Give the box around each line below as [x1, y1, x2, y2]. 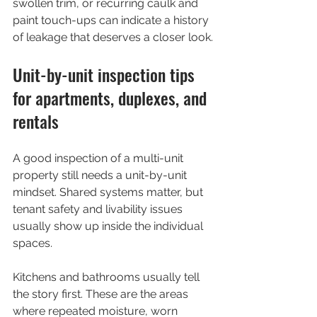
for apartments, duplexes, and [13, 85, 211, 110]
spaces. [13, 236, 52, 250]
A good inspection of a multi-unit [13, 151, 186, 165]
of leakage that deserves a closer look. [13, 30, 213, 44]
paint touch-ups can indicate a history [13, 13, 212, 27]
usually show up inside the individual [13, 219, 206, 233]
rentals [13, 108, 59, 134]
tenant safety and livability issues [13, 202, 185, 216]
